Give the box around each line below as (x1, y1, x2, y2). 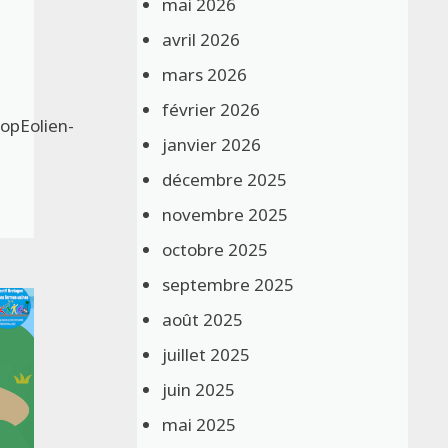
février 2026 (162, 97, 261, 121)
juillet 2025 (162, 342, 251, 366)
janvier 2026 (162, 132, 262, 156)
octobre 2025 (162, 237, 269, 261)
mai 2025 (162, 412, 237, 436)
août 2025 (162, 307, 244, 331)
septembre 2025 (162, 272, 295, 296)
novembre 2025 (162, 202, 289, 226)
